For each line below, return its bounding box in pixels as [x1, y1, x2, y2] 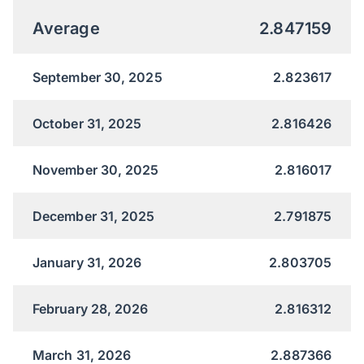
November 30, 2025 [32, 161, 159, 178]
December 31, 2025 [32, 207, 155, 224]
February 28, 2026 [32, 300, 149, 317]
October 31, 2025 [32, 115, 142, 132]
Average [32, 18, 100, 38]
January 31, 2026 [32, 253, 142, 271]
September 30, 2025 [32, 68, 162, 85]
